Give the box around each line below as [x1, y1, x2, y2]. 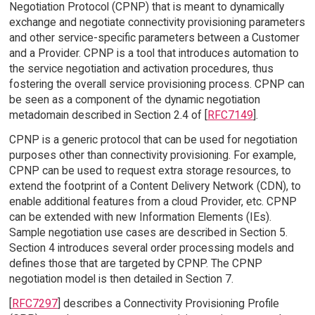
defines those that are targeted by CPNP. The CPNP [8, 257, 262, 271]
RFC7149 [207, 108, 253, 122]
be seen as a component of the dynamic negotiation [8, 93, 260, 107]
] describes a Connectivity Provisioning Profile [57, 296, 279, 310]
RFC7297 [11, 296, 58, 310]
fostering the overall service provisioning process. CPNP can [8, 77, 304, 91]
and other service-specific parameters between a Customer [8, 31, 300, 45]
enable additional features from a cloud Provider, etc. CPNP [8, 195, 297, 209]
